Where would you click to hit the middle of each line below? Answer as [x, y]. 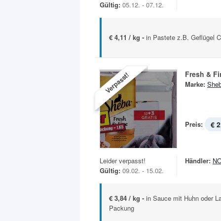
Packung [122, 208]
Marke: [195, 84]
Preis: [194, 124]
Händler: [198, 160]
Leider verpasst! [123, 160]
